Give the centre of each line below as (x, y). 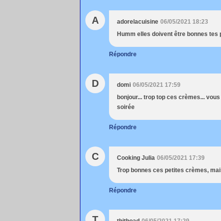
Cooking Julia (136, 158)
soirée (126, 107)
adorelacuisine (138, 22)
